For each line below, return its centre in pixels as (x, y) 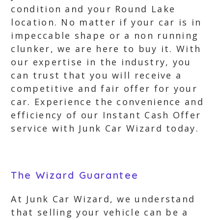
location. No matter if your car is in (106, 22)
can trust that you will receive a (96, 75)
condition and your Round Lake (93, 9)
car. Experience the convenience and (107, 102)
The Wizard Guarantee (75, 175)
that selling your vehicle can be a (100, 212)
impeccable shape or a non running (105, 35)
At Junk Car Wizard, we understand (103, 199)
